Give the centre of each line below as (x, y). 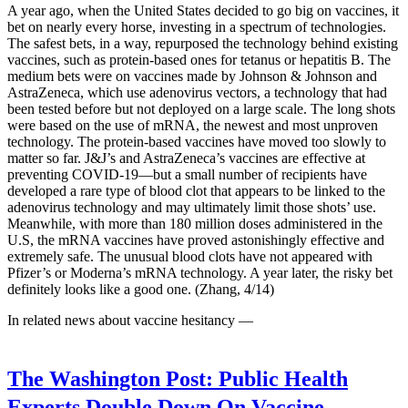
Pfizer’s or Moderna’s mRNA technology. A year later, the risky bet (200, 272)
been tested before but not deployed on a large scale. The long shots (201, 108)
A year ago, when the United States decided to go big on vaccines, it (203, 10)
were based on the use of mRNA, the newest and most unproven (193, 125)
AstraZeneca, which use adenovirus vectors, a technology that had (197, 92)
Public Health (280, 378)
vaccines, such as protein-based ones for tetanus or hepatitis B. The (199, 59)
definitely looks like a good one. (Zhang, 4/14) (141, 289)
